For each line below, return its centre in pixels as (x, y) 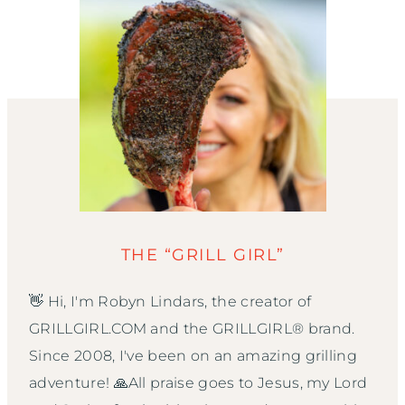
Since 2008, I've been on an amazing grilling (193, 356)
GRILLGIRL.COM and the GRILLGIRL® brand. (192, 329)
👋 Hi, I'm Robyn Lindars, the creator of (170, 302)
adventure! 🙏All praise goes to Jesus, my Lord (198, 383)
